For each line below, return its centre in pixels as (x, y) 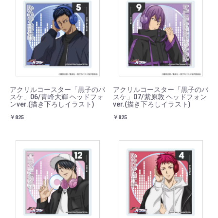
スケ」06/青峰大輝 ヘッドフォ (57, 97)
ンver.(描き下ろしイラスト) (52, 104)
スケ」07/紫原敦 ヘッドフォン (160, 97)
